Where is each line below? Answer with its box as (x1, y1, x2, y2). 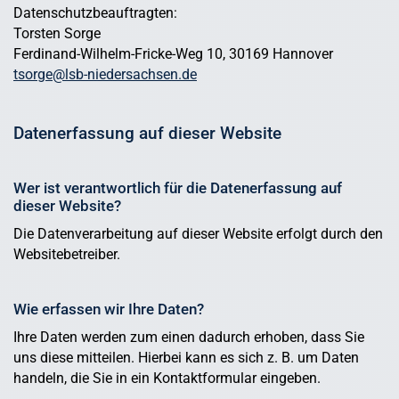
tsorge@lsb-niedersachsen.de (13, 66, 197, 84)
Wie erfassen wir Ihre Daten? (13, 300, 204, 319)
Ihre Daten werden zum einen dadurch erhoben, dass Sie (13, 329, 364, 346)
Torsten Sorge (13, 25, 101, 43)
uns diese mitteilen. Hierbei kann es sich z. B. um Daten (13, 349, 359, 367)
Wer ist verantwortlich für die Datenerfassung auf (13, 179, 342, 198)
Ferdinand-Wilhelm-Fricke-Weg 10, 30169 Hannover (13, 45, 333, 63)
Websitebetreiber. (13, 246, 124, 264)
